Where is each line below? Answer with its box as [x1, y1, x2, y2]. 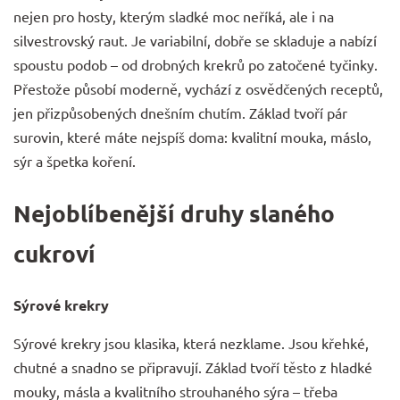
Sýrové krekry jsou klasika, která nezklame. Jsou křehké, [13, 333, 369, 352]
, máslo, [323, 128, 371, 146]
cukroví [13, 237, 96, 268]
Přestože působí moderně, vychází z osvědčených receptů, [13, 79, 383, 97]
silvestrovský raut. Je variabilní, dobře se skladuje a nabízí [13, 31, 377, 49]
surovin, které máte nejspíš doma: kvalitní [13, 128, 280, 146]
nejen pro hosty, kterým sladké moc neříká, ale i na [13, 7, 334, 25]
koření [92, 152, 132, 170]
